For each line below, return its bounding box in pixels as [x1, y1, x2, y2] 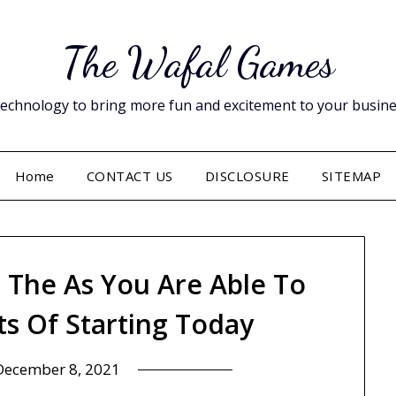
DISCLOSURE [204, 167, 290, 185]
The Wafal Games [61, 37, 335, 88]
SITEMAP [321, 167, 382, 185]
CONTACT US [86, 167, 173, 185]
